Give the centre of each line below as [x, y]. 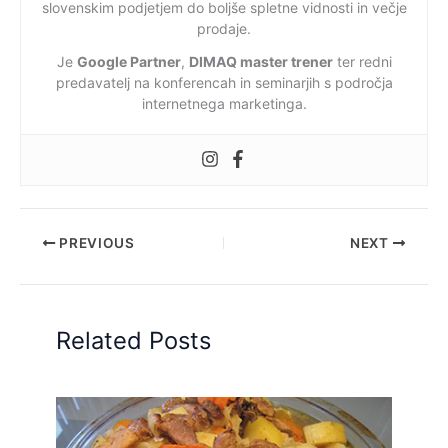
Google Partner [128, 62]
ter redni [362, 62]
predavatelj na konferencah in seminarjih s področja [224, 83]
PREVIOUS [95, 242]
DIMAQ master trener [260, 62]
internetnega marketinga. [224, 104]
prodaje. [224, 29]
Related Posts [134, 340]
